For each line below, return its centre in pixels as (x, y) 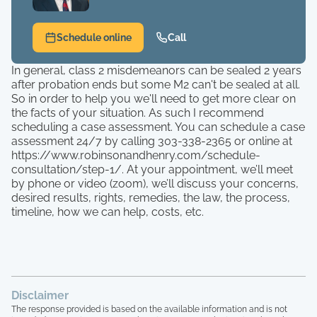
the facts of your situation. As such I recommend (138, 113)
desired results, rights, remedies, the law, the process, (151, 198)
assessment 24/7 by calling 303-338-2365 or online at (152, 141)
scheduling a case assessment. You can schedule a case (158, 127)
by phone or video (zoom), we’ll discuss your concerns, (155, 184)
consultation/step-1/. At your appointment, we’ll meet (152, 169)
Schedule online (94, 38)
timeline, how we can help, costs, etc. (108, 212)
